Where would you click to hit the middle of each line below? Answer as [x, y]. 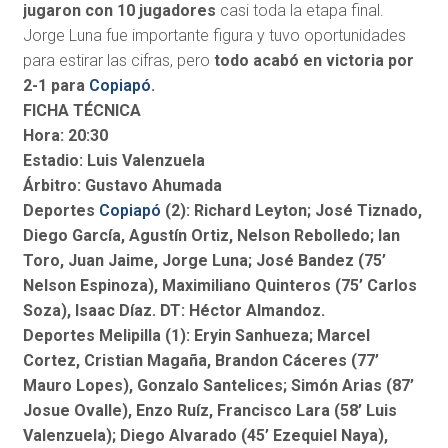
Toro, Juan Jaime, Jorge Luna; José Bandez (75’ [204, 261]
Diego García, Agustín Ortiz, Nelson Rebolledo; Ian [211, 236]
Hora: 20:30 [65, 136]
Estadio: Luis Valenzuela [113, 161]
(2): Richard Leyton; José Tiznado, [291, 211]
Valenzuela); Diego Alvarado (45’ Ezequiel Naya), [205, 436]
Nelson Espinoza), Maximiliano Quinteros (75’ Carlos [219, 286]
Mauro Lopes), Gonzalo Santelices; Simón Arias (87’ [218, 386]
